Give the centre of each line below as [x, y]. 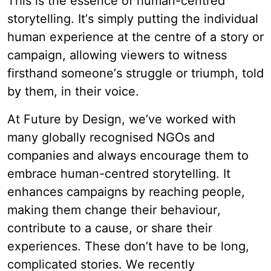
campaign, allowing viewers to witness [117, 55]
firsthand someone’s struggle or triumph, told [135, 73]
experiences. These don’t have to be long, [128, 247]
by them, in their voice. [73, 92]
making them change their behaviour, [114, 210]
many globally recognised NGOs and [111, 138]
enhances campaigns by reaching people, [126, 192]
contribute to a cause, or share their [110, 228]
